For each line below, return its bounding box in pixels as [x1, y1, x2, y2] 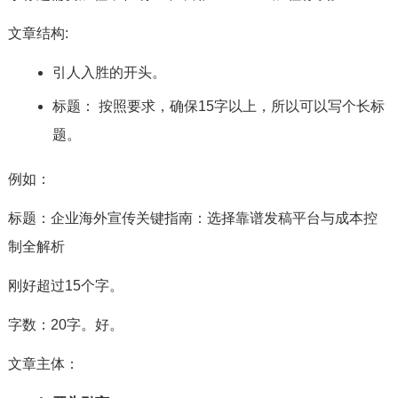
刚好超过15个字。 [7, 278, 123, 293]
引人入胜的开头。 [52, 65, 166, 80]
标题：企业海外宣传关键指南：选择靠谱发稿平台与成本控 [7, 211, 378, 226]
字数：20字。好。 [7, 317, 123, 332]
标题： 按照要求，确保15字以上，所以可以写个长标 [52, 99, 385, 114]
